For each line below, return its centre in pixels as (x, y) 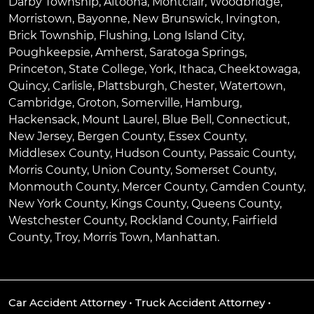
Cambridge (40, 103)
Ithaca (196, 69)
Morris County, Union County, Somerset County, (142, 170)
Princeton (36, 69)
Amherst (120, 53)
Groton (97, 103)
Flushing (123, 36)
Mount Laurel (120, 120)
